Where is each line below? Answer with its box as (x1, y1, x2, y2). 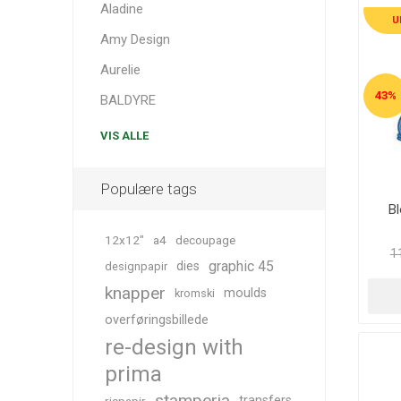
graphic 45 (208, 258, 274, 275)
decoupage (175, 233, 235, 247)
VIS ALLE (99, 129, 149, 142)
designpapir (104, 260, 167, 273)
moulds (223, 286, 267, 301)
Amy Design (99, 31, 170, 47)
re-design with (104, 335, 243, 360)
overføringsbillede (104, 312, 209, 328)
